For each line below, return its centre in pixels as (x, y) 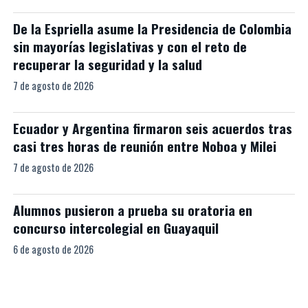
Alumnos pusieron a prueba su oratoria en (132, 210)
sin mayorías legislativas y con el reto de (130, 46)
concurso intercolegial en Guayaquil (115, 228)
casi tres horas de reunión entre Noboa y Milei (144, 146)
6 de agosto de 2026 (53, 249)
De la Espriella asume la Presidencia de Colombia (152, 29)
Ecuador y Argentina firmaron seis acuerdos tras (152, 128)
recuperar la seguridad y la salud (107, 64)
